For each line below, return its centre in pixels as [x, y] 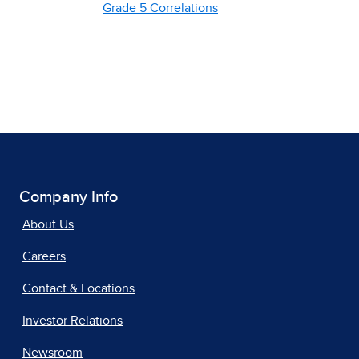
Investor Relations [73, 320]
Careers [44, 256]
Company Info [69, 197]
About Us [48, 224]
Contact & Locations [79, 288]
